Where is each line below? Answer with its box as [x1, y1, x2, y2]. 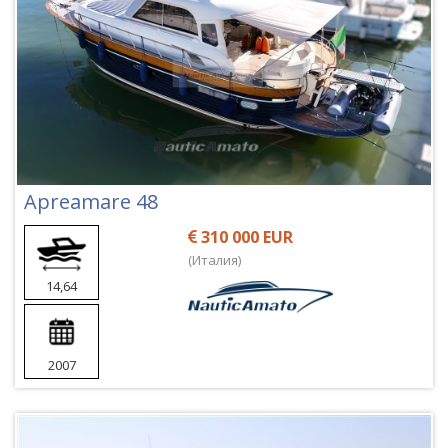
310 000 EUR [197, 225, 294, 248]
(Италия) [188, 250, 242, 269]
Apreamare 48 [24, 187, 158, 215]
